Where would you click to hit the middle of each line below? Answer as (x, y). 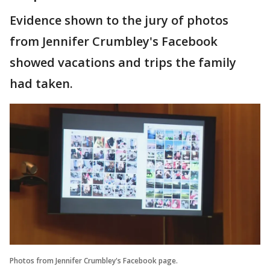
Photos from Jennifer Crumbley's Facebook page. (94, 260)
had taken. (43, 83)
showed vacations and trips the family (123, 62)
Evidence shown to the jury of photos (119, 20)
